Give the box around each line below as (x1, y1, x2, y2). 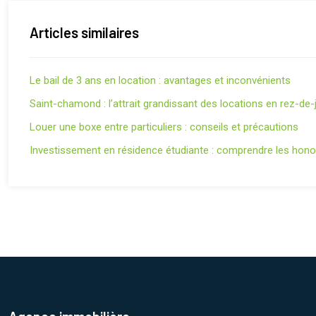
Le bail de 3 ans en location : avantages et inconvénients (30, 74, 291, 87)
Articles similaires (30, 24, 139, 41)
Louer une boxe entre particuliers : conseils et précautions (30, 121, 298, 133)
